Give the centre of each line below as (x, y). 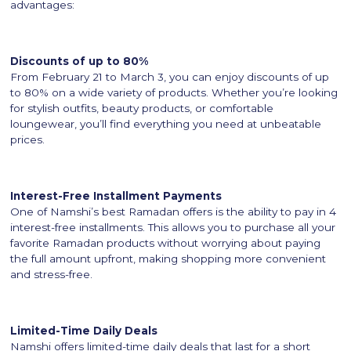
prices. (28, 139)
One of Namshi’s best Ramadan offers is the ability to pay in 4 (174, 211)
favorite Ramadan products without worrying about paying (166, 242)
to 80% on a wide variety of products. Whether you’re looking (174, 92)
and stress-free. (52, 274)
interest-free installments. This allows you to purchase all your (173, 227)
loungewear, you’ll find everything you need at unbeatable (166, 123)
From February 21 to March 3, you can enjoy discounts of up (170, 76)
